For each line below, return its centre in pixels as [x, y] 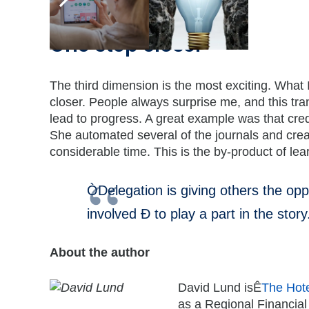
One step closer [126, 45]
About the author [100, 252]
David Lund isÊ [220, 288]
